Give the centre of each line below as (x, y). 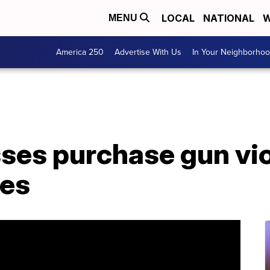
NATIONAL (229, 18)
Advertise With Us (148, 52)
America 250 (80, 52)
